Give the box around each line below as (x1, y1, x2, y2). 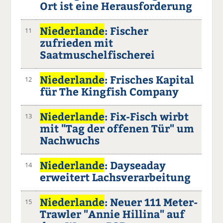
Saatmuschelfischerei (40, 47, 155, 62)
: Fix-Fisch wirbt (105, 109, 189, 123)
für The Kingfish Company (40, 84, 179, 99)
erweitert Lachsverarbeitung (40, 169, 191, 184)
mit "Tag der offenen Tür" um (40, 120, 195, 135)
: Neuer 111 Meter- (105, 194, 198, 209)
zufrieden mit (40, 35, 113, 50)
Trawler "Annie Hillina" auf (40, 206, 185, 221)
